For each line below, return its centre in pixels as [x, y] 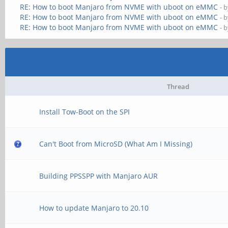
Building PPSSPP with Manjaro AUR [99, 176]
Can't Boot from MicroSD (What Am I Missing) [116, 144]
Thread [178, 87]
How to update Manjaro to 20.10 [94, 208]
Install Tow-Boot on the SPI [85, 112]
